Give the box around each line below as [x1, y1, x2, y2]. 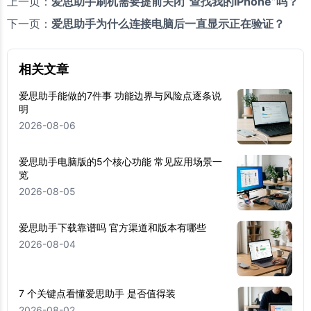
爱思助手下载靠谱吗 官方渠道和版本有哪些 [19, 221, 206, 234]
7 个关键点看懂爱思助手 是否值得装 [19, 287, 176, 300]
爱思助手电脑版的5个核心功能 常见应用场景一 [19, 155, 222, 168]
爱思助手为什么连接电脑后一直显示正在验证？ [51, 17, 285, 31]
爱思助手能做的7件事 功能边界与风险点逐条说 [19, 90, 221, 102]
